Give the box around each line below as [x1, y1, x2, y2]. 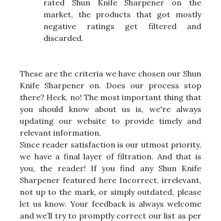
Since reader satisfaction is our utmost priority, [20, 140, 201, 150]
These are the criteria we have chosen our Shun [20, 69, 201, 79]
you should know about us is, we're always [20, 104, 201, 114]
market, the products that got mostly [43, 9, 201, 20]
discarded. [43, 33, 83, 43]
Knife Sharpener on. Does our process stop [20, 80, 201, 91]
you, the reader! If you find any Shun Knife [20, 163, 201, 174]
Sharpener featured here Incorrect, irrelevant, [20, 175, 201, 185]
